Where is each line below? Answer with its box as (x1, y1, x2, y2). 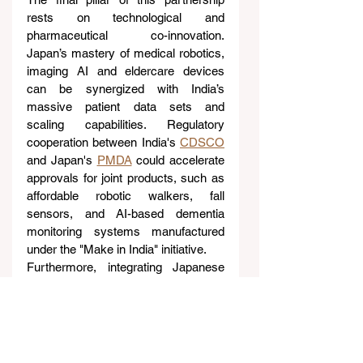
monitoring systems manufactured (27, 224, 224, 238)
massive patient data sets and (27, 99, 224, 113)
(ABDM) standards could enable (27, 313, 224, 327)
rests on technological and (27, 10, 224, 24)
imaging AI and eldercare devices (27, 63, 224, 78)
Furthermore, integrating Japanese (27, 259, 224, 274)
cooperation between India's (27, 135, 180, 149)
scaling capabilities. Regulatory (27, 117, 224, 131)
